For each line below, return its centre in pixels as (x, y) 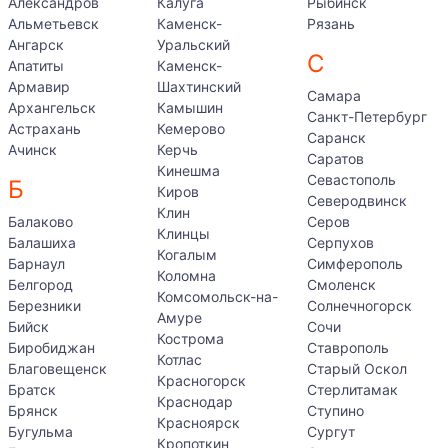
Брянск (33, 410)
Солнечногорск (359, 305)
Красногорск (202, 380)
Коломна (187, 275)
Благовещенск (57, 368)
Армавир (39, 86)
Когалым (187, 254)
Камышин (190, 107)
